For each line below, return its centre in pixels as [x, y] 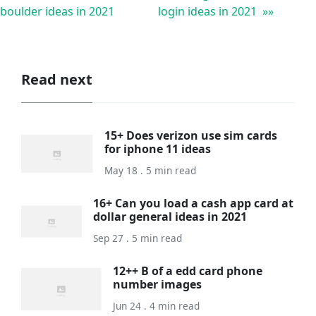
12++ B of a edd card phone [188, 271]
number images [158, 284]
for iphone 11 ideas [158, 148]
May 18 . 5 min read [151, 170]
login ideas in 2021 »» [216, 12]
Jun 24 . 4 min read [157, 305]
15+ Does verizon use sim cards [191, 135]
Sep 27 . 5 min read [137, 238]
